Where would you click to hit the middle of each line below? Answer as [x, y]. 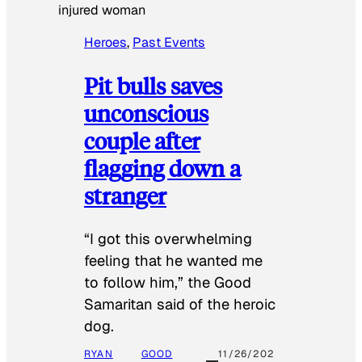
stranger [125, 195]
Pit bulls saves [153, 85]
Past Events [169, 43]
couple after [142, 140]
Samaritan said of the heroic [180, 305]
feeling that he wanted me [173, 261]
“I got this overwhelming [168, 239]
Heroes [105, 43]
